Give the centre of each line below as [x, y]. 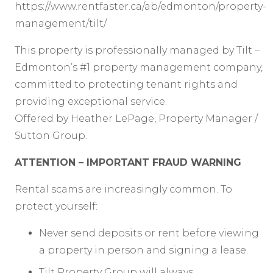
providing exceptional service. [91, 101]
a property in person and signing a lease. [144, 250]
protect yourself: [56, 206]
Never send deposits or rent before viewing [149, 233]
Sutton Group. [51, 135]
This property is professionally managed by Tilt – [137, 50]
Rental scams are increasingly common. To [123, 189]
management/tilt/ [61, 23]
